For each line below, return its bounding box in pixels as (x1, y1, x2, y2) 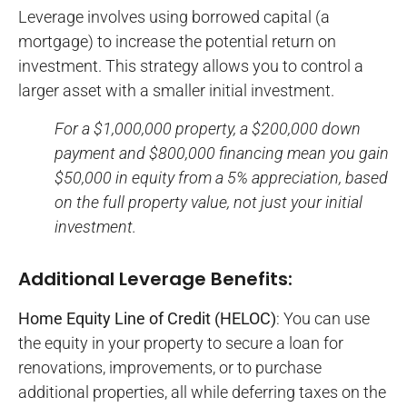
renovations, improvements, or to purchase (18, 358, 322, 378)
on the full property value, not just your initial (55, 192, 362, 212)
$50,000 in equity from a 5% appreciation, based (55, 167, 388, 187)
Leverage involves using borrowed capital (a (18, 7, 330, 27)
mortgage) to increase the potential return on (18, 32, 336, 52)
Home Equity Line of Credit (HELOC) (18, 309, 276, 329)
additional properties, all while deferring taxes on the (18, 382, 386, 402)
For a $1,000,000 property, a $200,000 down (55, 118, 361, 138)
